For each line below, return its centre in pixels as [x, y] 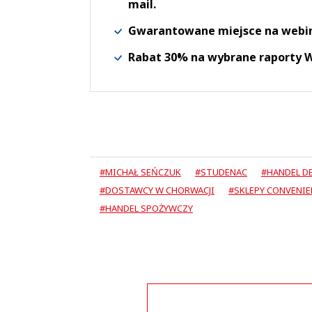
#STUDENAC [221, 172]
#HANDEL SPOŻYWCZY [146, 208]
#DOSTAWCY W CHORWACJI [157, 190]
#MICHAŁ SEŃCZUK [140, 172]
